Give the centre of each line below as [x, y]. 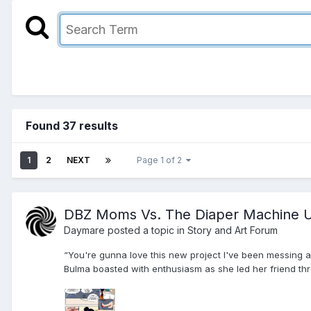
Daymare [84, 230]
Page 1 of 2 [161, 160]
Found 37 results [72, 125]
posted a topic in [146, 230]
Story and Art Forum [233, 230]
